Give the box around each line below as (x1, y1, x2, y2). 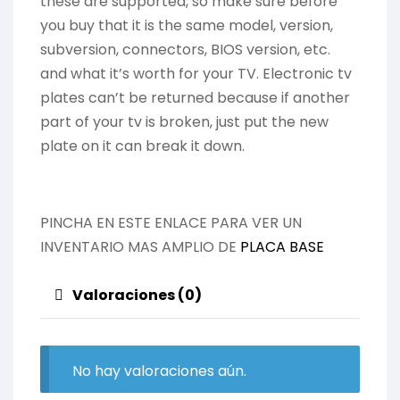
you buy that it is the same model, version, (40, 15, 333, 37)
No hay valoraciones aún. (71, 360, 246, 381)
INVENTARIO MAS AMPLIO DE (40, 237, 240, 258)
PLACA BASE (240, 237, 324, 258)
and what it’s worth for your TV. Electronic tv (40, 63, 352, 85)
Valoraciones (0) (72, 285, 202, 306)
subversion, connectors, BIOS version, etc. (40, 39, 330, 61)
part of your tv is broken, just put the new (40, 112, 329, 133)
